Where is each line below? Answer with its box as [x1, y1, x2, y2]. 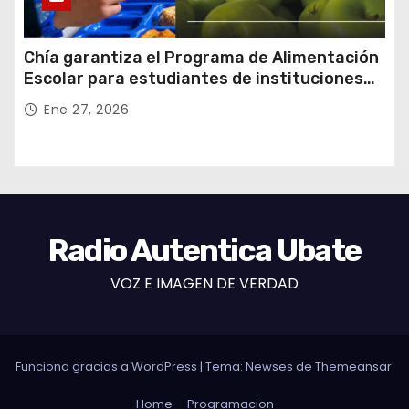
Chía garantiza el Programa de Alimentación [24, 47, 379, 68]
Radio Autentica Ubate [47, 231, 362, 269]
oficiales [24, 89, 91, 110]
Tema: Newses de [204, 358, 315, 376]
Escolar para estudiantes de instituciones [24, 68, 363, 89]
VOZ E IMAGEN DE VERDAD [110, 272, 299, 294]
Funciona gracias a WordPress [15, 358, 200, 376]
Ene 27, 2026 [44, 100, 129, 119]
